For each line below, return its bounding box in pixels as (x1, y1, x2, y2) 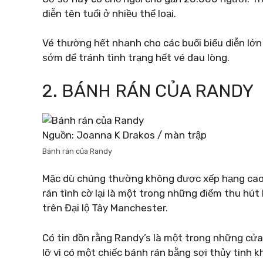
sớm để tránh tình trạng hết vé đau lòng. (42, 52, 230, 63)
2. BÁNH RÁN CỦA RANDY (42, 80, 254, 102)
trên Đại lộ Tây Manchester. (42, 202, 168, 214)
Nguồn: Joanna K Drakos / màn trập (42, 129, 207, 141)
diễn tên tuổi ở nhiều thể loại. (42, 7, 176, 19)
